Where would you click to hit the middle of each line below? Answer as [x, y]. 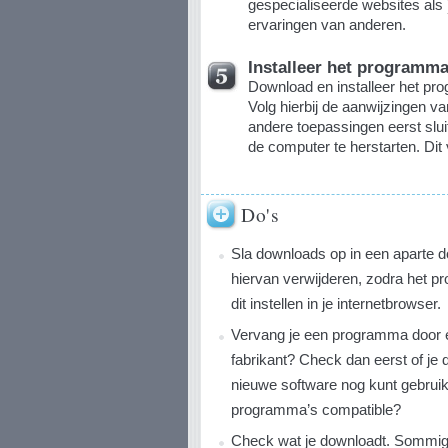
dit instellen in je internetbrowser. [335, 303]
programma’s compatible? [315, 410]
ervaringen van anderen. [326, 24]
